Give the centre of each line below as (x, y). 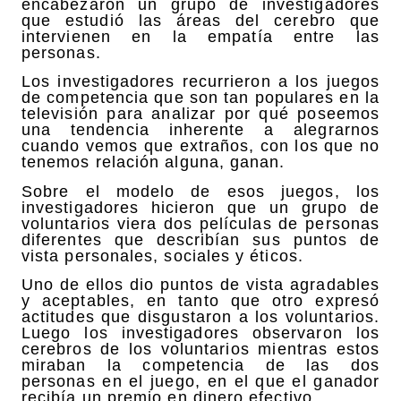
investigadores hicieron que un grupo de (200, 207)
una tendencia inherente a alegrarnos (200, 130)
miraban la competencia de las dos (200, 366)
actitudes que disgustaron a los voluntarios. (200, 317)
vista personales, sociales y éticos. (162, 256)
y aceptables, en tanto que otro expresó (200, 301)
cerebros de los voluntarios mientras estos (200, 350)
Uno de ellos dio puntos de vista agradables (200, 285)
